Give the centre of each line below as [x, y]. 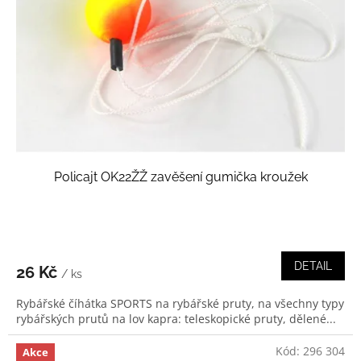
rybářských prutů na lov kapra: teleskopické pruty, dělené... [176, 318]
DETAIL [313, 266]
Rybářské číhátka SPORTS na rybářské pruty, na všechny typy [180, 303]
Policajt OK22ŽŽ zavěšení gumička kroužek [180, 176]
